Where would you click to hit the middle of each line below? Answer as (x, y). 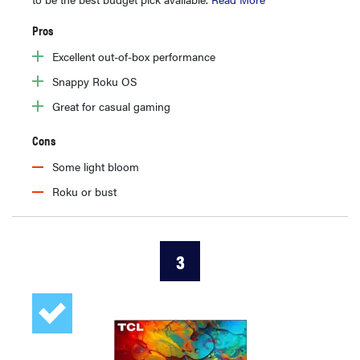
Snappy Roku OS (94, 82)
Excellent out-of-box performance (134, 57)
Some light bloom (96, 167)
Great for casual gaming (111, 106)
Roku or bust (84, 192)
